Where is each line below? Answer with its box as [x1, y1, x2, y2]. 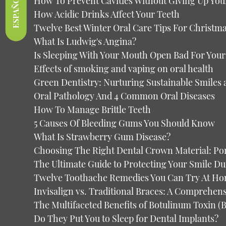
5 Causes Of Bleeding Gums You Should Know [34, 117, 215, 129]
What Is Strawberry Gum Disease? [34, 131, 171, 143]
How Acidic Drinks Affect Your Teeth [34, 8, 180, 20]
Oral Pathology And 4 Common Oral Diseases [34, 90, 215, 102]
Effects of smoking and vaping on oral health [34, 63, 214, 75]
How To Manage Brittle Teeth [34, 103, 151, 116]
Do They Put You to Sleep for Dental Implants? [34, 212, 219, 224]
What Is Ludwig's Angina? [34, 35, 137, 47]
